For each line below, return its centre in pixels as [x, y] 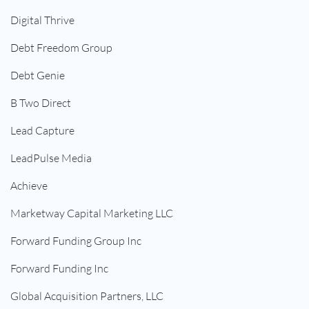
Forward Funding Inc [59, 269]
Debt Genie [38, 76]
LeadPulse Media [51, 158]
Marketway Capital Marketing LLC [92, 213]
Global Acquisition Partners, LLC [87, 296]
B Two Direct [41, 103]
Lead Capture [42, 131]
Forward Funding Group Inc [76, 241]
